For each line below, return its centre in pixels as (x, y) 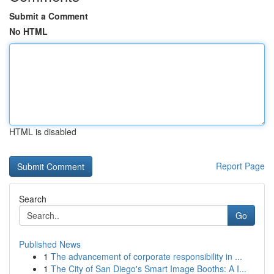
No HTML (28, 31)
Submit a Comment (49, 16)
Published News (50, 244)
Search (33, 199)
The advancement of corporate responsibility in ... (146, 256)
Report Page (240, 166)
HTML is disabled (43, 131)
